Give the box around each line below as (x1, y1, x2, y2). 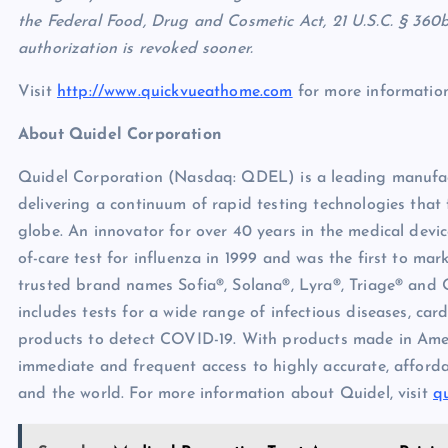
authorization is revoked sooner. (18, 41, 254, 58)
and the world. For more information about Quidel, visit (18, 386, 433, 403)
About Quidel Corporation (18, 127, 222, 144)
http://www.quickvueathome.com (56, 84, 293, 101)
